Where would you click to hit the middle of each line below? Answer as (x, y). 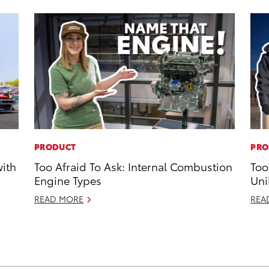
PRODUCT (55, 147)
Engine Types (68, 180)
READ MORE (59, 199)
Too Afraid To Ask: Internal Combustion (134, 166)
